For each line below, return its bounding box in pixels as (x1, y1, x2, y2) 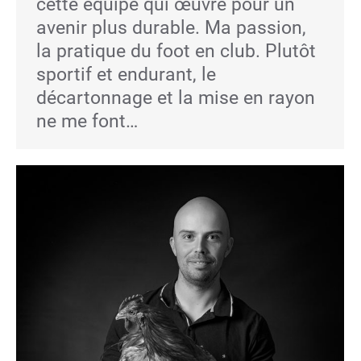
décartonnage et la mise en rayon (36, 87, 315, 109)
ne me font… (36, 110, 138, 132)
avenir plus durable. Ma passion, (36, 17, 306, 39)
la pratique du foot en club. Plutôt (36, 40, 316, 62)
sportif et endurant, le (36, 64, 216, 85)
